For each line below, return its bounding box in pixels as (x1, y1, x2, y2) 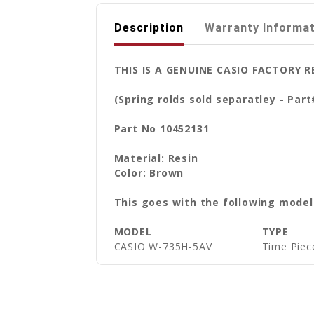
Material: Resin (114, 151, 198, 165)
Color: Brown (114, 165, 184, 179)
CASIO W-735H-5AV (114, 239, 212, 253)
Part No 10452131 (114, 121, 210, 135)
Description (114, 20, 184, 34)
